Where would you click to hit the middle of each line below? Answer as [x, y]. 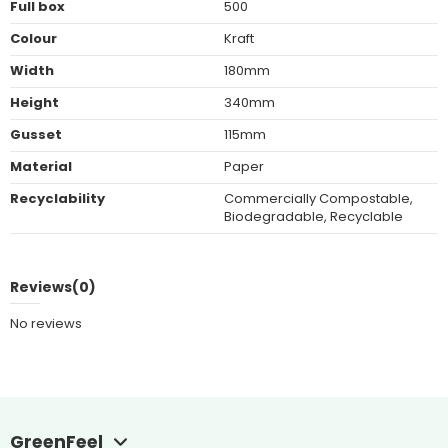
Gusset [35, 135]
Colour [33, 39]
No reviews [45, 324]
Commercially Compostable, [318, 199]
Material [40, 167]
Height [34, 103]
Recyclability [57, 199]
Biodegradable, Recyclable [313, 217]
